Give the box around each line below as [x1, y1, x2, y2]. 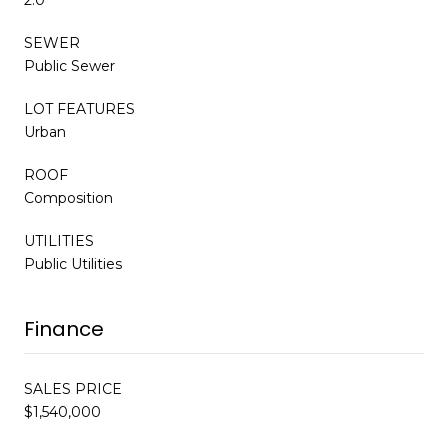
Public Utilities [24, 254, 122, 273]
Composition [24, 188, 113, 207]
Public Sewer [24, 56, 115, 75]
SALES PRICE [24, 379, 122, 398]
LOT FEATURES [24, 99, 135, 118]
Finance [24, 314, 104, 343]
